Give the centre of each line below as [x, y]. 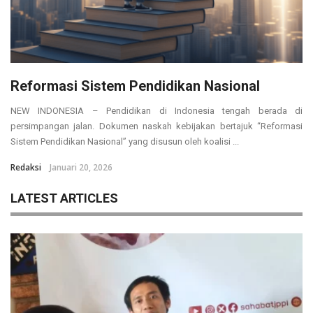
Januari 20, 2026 [81, 167]
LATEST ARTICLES [64, 198]
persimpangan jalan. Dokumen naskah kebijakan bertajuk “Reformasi [156, 126]
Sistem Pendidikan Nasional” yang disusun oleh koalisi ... [125, 141]
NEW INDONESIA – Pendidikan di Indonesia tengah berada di [156, 110]
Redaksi [26, 167]
